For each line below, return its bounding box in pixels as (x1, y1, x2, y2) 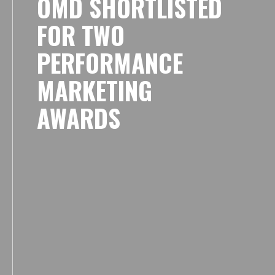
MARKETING (37, 72, 152, 109)
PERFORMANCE (37, 44, 183, 81)
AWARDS (37, 99, 120, 136)
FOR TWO (37, 17, 125, 53)
